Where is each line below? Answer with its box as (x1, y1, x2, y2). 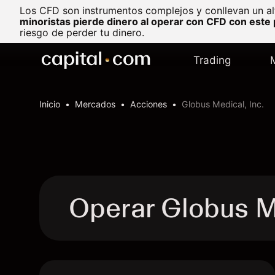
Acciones (130, 99, 167, 109)
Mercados (75, 99, 115, 109)
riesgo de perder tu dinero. (20, 26, 144, 39)
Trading (193, 54, 231, 66)
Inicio (39, 99, 60, 109)
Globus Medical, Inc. (182, 99, 264, 109)
